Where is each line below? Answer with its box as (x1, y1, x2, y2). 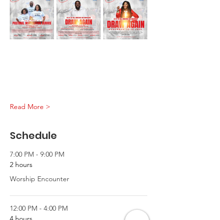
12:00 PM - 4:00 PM (10, 203, 68, 213)
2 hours (10, 160, 32, 169)
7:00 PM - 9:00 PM (10, 149, 64, 159)
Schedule (10, 128, 57, 142)
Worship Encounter (10, 174, 69, 183)
